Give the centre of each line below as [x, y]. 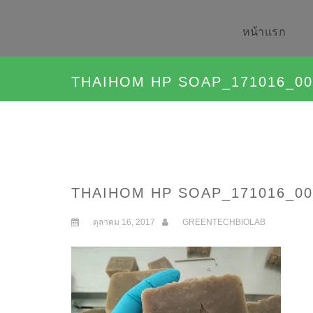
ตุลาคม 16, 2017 [124, 222]
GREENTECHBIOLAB [224, 222]
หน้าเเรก [264, 32]
